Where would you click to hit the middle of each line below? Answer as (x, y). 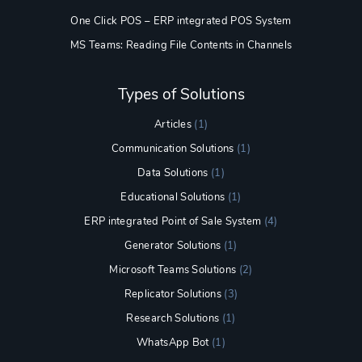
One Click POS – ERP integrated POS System (181, 21)
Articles (173, 125)
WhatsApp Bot (173, 343)
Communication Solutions (173, 149)
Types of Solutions (181, 95)
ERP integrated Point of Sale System (173, 222)
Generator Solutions (173, 246)
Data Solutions (173, 173)
